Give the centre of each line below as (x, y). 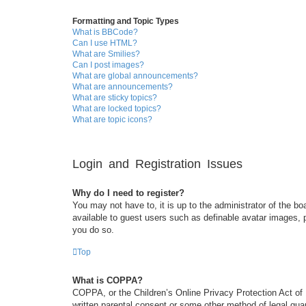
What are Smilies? (106, 54)
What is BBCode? (105, 32)
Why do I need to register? (128, 193)
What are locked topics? (117, 108)
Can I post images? (108, 65)
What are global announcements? (135, 75)
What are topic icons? (112, 119)
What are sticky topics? (115, 97)
